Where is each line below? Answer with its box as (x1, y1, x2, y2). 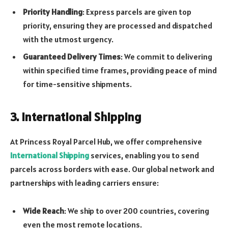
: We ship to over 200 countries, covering (64, 206, 209, 216)
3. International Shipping (10, 108, 141, 125)
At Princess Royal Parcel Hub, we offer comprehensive (10, 136, 202, 147)
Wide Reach (23, 206, 64, 216)
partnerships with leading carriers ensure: (10, 177, 159, 188)
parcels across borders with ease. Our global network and (10, 163, 214, 174)
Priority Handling (23, 7, 82, 17)
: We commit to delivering (121, 51, 212, 62)
